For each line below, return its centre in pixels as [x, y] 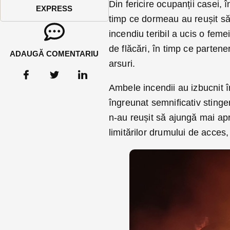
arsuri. [122, 64]
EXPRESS [54, 9]
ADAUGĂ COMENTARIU [54, 54]
